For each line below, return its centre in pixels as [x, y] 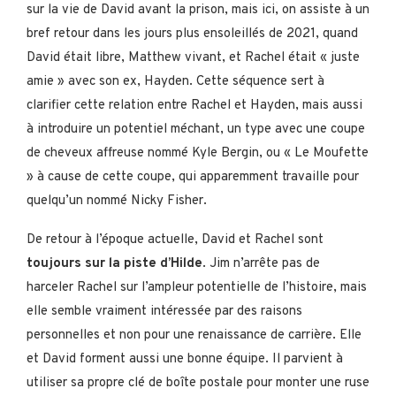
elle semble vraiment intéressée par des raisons [164, 311]
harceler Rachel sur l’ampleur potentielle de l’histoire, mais [197, 287]
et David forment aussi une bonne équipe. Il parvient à [185, 359]
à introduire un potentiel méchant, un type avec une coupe [196, 129]
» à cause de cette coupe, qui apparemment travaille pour [193, 177]
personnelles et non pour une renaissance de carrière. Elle [194, 335]
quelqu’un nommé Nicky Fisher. [117, 201]
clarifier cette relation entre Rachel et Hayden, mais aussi [194, 105]
